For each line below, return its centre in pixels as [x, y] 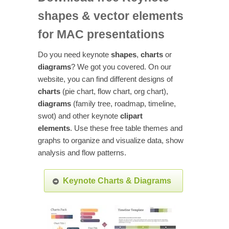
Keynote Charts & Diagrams [117, 181]
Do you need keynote [74, 54]
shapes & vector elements [111, 16]
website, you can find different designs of [105, 79]
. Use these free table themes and [126, 128]
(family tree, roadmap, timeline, [123, 104]
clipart [131, 116]
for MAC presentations [101, 34]
